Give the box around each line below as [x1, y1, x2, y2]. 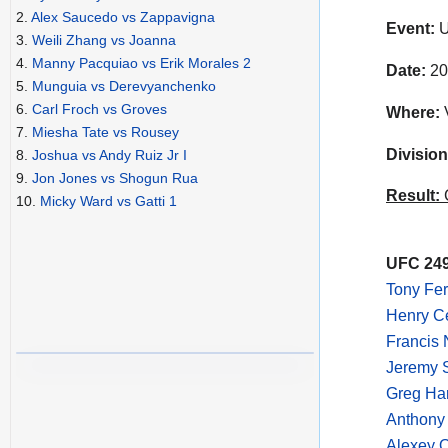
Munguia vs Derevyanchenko [32, 78, 216, 95]
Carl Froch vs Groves [32, 101, 167, 118]
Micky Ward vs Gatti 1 [40, 193, 177, 210]
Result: [386, 187, 440, 205]
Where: [386, 103, 440, 121]
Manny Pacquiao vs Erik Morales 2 [32, 55, 251, 72]
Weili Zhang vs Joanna [32, 32, 176, 49]
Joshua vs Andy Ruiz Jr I [32, 147, 187, 164]
